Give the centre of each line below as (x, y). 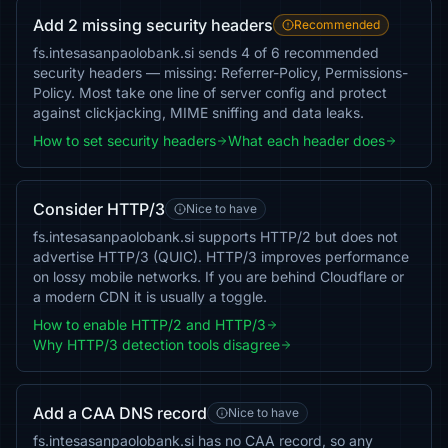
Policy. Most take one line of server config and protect (210, 92)
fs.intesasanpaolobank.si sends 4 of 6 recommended (206, 52)
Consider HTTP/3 (99, 209)
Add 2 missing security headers (153, 25)
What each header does (306, 140)
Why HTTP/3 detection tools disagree (156, 344)
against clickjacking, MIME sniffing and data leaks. (198, 112)
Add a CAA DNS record (120, 413)
